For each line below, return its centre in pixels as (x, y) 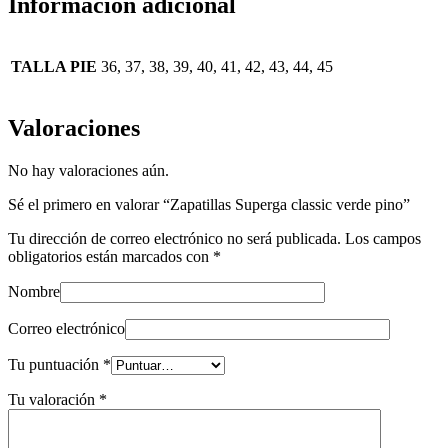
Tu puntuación (55, 364)
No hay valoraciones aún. (88, 170)
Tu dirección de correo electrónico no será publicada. (174, 238)
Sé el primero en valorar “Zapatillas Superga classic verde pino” (209, 204)
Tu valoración (53, 399)
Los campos (383, 238)
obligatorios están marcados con (110, 256)
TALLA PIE (54, 67)
